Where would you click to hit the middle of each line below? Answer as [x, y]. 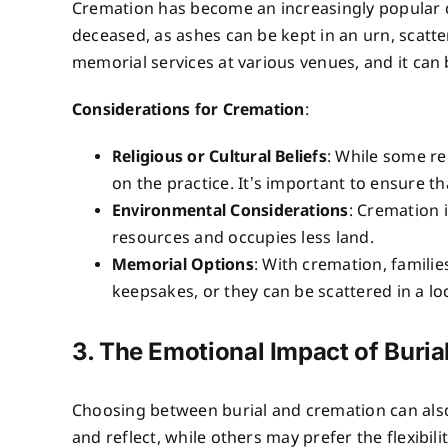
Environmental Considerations [230, 211]
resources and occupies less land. [242, 238]
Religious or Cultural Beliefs [219, 157]
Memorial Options [182, 265]
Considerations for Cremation [188, 110]
